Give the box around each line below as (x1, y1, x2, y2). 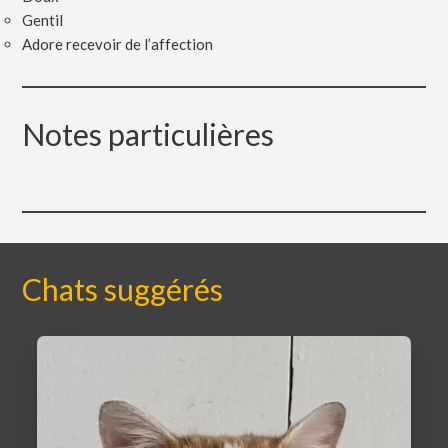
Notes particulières (22, 115, 275, 152)
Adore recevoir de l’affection (22, 34, 214, 53)
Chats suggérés (22, 270, 224, 307)
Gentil (22, 10, 64, 29)
